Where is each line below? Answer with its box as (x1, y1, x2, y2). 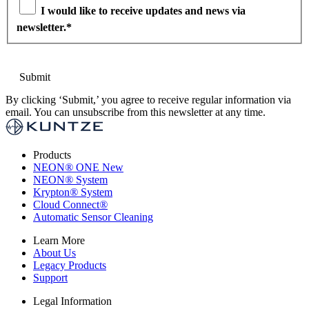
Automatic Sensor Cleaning (33, 211, 153, 223)
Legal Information (33, 295, 112, 308)
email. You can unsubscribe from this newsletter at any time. (6, 106, 266, 119)
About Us (33, 247, 76, 259)
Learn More (33, 235, 85, 247)
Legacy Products (33, 259, 106, 272)
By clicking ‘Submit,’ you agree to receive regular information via (6, 94, 291, 106)
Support (33, 272, 68, 284)
